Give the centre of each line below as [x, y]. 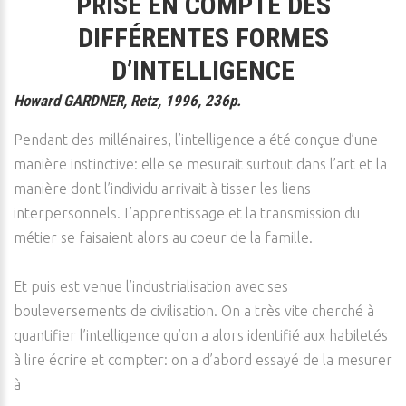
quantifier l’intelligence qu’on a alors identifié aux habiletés [201, 335]
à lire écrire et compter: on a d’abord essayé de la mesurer [203, 360]
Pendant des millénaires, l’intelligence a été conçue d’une [196, 140]
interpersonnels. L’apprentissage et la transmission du [187, 213]
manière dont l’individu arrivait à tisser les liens [162, 188]
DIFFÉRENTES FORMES [203, 38]
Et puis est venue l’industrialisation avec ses [151, 286]
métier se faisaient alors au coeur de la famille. [163, 237]
